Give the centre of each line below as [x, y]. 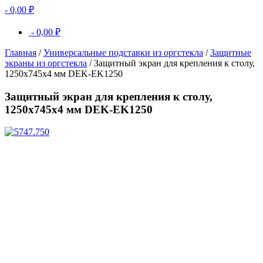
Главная [21, 53]
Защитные [231, 53]
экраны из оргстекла [46, 63]
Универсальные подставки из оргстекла [123, 53]
